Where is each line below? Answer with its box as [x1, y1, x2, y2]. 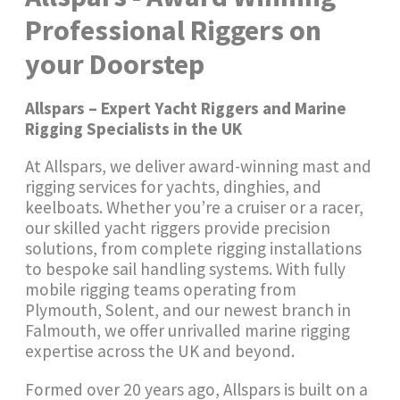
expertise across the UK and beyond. [25, 340, 296, 362]
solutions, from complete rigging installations [25, 237, 362, 260]
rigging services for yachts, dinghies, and [25, 176, 322, 198]
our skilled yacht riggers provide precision [25, 217, 331, 239]
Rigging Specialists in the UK [25, 118, 243, 140]
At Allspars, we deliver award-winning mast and [25, 155, 372, 178]
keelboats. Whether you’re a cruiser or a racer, [25, 196, 364, 219]
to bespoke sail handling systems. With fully [25, 258, 346, 280]
